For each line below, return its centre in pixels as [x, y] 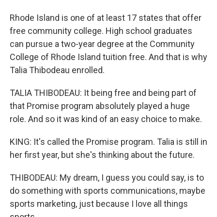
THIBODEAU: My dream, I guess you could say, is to [107, 178]
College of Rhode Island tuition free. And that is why [108, 57]
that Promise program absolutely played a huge [100, 106]
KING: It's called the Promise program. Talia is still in [108, 142]
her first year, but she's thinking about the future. [102, 155]
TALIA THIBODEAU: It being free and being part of [103, 93]
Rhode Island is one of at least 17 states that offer [106, 18]
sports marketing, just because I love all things [99, 204]
